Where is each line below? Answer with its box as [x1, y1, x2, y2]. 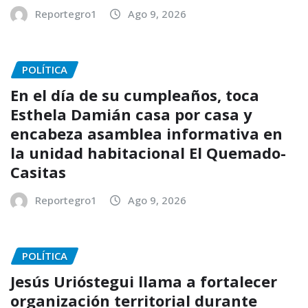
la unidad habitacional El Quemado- [10, 142, 286, 164]
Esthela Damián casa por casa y [10, 104, 252, 125]
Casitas [10, 162, 70, 183]
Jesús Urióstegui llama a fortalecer [10, 270, 277, 291]
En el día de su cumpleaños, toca [10, 85, 259, 106]
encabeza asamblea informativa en [10, 123, 283, 144]
